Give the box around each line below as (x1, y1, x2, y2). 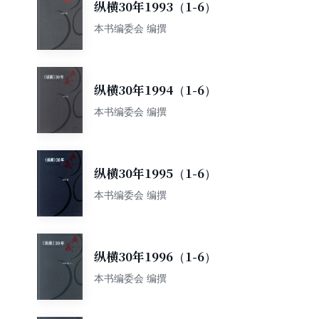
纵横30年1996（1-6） (94, 251, 216, 263)
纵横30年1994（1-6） (94, 84, 216, 96)
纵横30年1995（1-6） (94, 167, 216, 179)
